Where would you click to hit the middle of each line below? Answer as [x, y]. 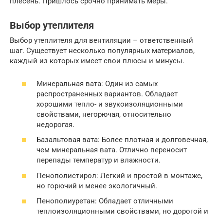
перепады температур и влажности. [99, 160]
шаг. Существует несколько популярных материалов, [102, 51]
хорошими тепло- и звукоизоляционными [110, 104]
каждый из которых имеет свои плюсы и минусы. [97, 61]
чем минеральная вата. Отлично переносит [112, 150]
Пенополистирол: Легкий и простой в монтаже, [119, 175]
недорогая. [55, 124]
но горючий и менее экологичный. [97, 186]
